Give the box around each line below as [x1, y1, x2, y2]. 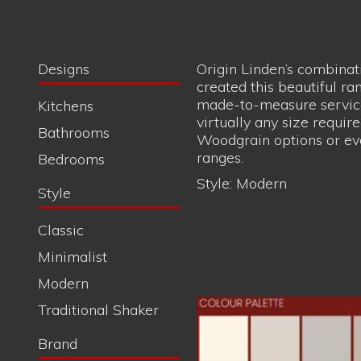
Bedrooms [38, 10, 105, 29]
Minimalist [38, 108, 107, 127]
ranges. [197, 9, 243, 27]
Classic [38, 81, 84, 100]
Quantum [38, 232, 98, 251]
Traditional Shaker [38, 161, 159, 180]
